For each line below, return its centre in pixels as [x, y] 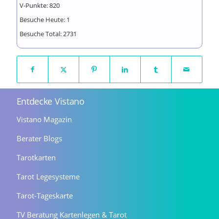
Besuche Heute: [43, 19]
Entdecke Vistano [50, 101]
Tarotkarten [36, 157]
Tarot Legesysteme [48, 176]
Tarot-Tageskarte [44, 195]
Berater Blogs [39, 138]
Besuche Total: [41, 33]
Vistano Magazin [44, 119]
